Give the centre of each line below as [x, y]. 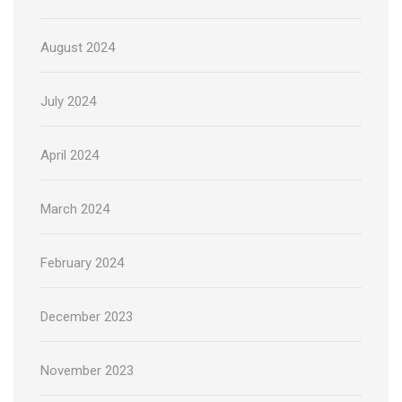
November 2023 [87, 370]
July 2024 [68, 101]
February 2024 [82, 262]
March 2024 [75, 209]
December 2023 [87, 316]
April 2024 [70, 155]
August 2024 [78, 47]
